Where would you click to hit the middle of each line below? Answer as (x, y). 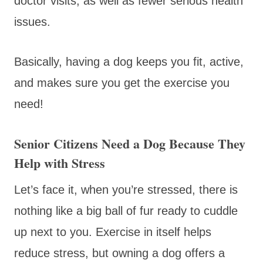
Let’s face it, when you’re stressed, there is (126, 189)
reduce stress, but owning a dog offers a (119, 253)
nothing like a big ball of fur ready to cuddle (126, 210)
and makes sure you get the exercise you (122, 82)
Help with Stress (60, 163)
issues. (34, 21)
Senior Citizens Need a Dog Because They (130, 143)
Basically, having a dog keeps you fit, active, (129, 61)
